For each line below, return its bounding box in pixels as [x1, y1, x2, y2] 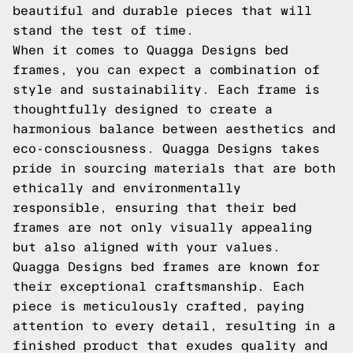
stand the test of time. [13, 24, 194, 37]
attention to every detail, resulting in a [13, 319, 336, 333]
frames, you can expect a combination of [13, 63, 320, 76]
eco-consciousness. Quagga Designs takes [13, 142, 320, 155]
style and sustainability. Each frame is [13, 83, 320, 96]
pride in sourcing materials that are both [13, 162, 336, 175]
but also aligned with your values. [13, 240, 281, 254]
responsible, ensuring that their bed [13, 201, 296, 214]
